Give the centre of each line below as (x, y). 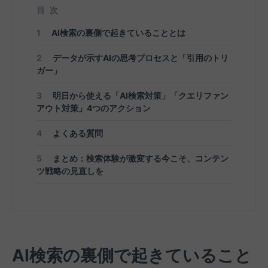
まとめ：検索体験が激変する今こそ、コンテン (140, 159)
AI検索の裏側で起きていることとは (118, 33)
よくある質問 (77, 133)
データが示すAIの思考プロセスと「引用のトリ (140, 58)
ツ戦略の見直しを (70, 171)
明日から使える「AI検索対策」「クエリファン (140, 96)
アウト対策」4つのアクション (95, 108)
